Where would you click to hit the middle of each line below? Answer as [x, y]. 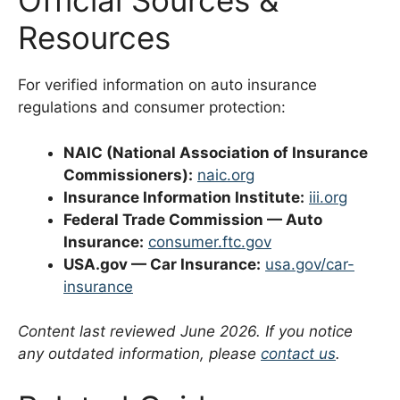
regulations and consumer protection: [152, 108]
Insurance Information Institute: [184, 197]
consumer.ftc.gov [210, 242]
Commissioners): [128, 175]
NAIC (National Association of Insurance [216, 152]
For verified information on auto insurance [167, 85]
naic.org [226, 175]
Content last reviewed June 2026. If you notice [185, 332]
